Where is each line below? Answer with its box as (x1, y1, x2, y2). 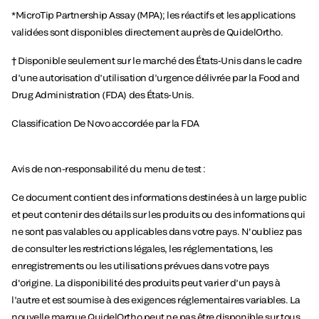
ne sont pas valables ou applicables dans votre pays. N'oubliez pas (11, 226, 302, 238)
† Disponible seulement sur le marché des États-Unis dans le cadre (11, 55, 302, 67)
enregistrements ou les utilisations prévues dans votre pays (11, 260, 269, 272)
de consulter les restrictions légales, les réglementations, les (11, 243, 273, 255)
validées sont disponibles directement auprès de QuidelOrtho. (11, 26, 287, 38)
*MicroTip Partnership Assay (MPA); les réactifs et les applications (11, 9, 296, 21)
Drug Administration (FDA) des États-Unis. (11, 89, 194, 101)
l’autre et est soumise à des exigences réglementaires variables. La (11, 294, 300, 306)
